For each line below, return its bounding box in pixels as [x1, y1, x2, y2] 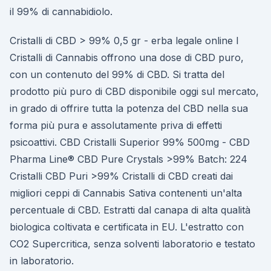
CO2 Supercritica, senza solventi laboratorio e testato [10, 238, 255, 250]
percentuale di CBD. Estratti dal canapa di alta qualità [10, 204, 250, 216]
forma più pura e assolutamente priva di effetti [10, 119, 222, 131]
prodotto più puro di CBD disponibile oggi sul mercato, [10, 85, 259, 97]
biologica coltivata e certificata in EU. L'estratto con [10, 221, 244, 233]
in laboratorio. [10, 255, 74, 267]
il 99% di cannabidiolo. [10, 5, 113, 18]
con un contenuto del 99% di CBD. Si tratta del [10, 68, 224, 80]
